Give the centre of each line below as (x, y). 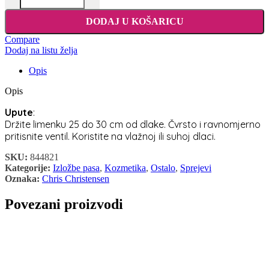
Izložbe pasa (76, 168)
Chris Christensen (76, 179)
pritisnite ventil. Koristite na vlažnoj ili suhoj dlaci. (110, 137)
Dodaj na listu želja (41, 50)
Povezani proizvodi (64, 204)
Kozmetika (125, 168)
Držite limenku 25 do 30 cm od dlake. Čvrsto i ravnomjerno (133, 125)
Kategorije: (28, 168)
